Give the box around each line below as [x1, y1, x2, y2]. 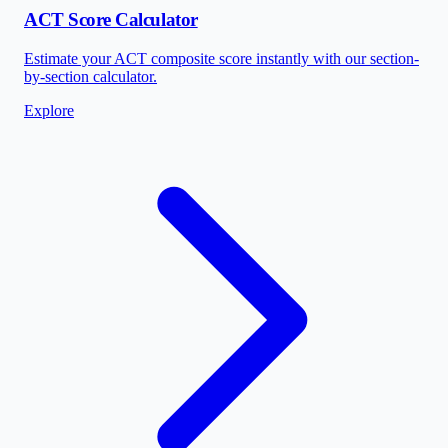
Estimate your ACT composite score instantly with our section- [24, 49, 419, 67]
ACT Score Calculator [24, 9, 198, 31]
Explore [24, 101, 74, 119]
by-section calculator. [24, 67, 157, 85]
